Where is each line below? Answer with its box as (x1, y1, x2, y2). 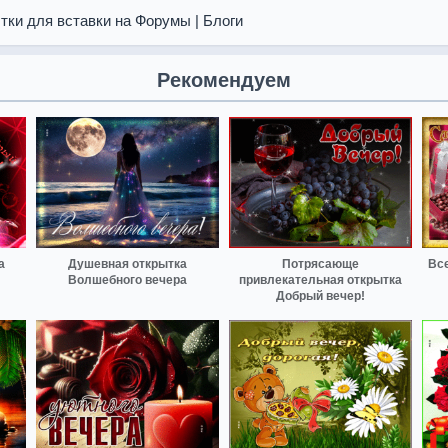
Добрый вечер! (276, 288, 365, 303)
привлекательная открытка (239, 272, 402, 287)
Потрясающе (282, 256, 359, 271)
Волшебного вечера (68, 272, 187, 287)
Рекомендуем (157, 69, 291, 91)
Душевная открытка (68, 256, 187, 271)
